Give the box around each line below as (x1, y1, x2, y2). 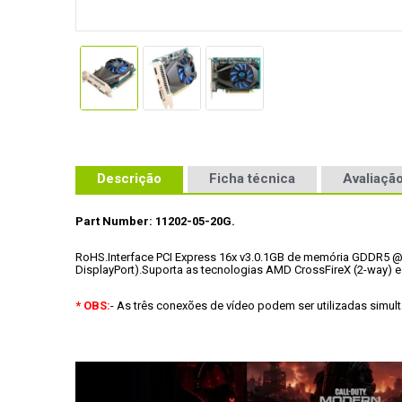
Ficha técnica (209, 170, 295, 187)
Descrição (97, 170, 162, 187)
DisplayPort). (75, 263, 142, 276)
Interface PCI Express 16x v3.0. (108, 250, 263, 264)
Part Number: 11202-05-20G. (75, 214, 235, 228)
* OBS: (75, 299, 110, 312)
